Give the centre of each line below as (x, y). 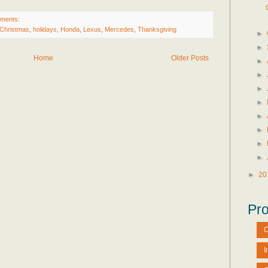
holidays (45, 29)
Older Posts (190, 58)
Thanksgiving (157, 29)
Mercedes (119, 29)
